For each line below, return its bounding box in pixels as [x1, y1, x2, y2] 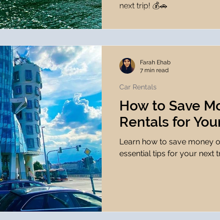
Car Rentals [119, 82, 157, 91]
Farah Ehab [140, 58, 170, 66]
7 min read [140, 67, 168, 74]
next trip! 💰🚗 [119, 1, 167, 10]
